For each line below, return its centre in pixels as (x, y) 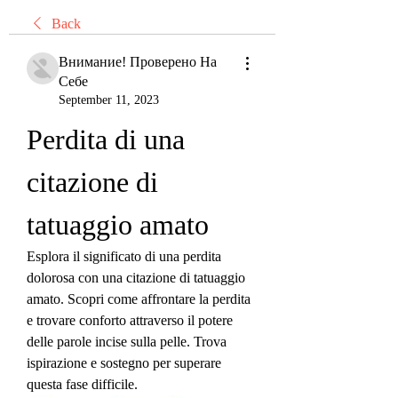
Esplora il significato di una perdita (124, 256)
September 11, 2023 (109, 100)
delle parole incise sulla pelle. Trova (127, 342)
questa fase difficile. (82, 384)
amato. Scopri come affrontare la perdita (139, 299)
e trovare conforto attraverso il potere (130, 320)
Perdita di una (106, 139)
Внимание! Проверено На (138, 62)
